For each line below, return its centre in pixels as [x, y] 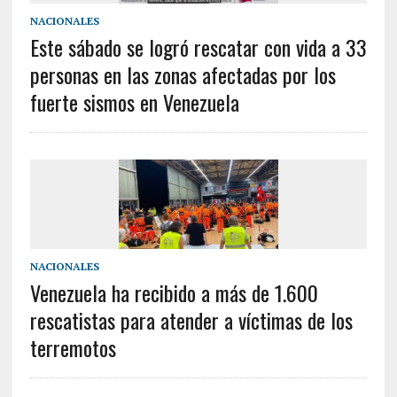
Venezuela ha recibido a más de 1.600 [174, 292]
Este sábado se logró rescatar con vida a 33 [198, 47]
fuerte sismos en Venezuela [134, 101]
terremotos [73, 347]
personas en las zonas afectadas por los [183, 74]
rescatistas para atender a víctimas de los [191, 319]
